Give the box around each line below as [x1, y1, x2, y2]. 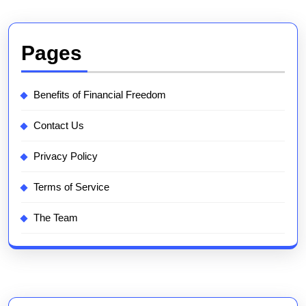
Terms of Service [33, 181, 109, 193]
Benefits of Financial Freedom [33, 89, 166, 101]
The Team [33, 212, 78, 224]
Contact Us [33, 120, 84, 132]
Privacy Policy [33, 150, 98, 163]
